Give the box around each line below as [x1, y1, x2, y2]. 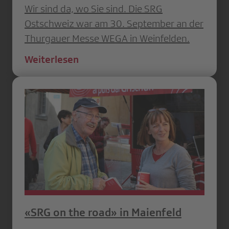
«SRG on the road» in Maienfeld [25, 205, 181, 219]
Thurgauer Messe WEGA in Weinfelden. [25, 33, 190, 44]
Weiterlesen [25, 54, 79, 65]
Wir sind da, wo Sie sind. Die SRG [25, 3, 163, 15]
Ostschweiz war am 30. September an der [25, 18, 203, 30]
